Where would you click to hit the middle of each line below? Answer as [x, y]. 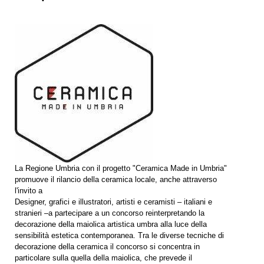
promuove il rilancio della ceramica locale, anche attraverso [116, 179]
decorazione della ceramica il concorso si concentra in [107, 246]
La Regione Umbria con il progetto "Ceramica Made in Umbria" [121, 168]
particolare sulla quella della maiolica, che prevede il [103, 258]
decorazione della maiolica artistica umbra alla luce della [111, 224]
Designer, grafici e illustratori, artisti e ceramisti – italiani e [113, 202]
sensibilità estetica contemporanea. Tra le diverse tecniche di [119, 235]
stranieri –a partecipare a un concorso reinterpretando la [110, 213]
